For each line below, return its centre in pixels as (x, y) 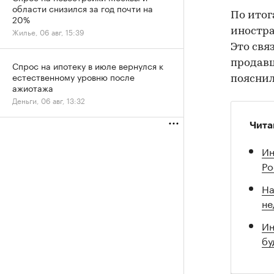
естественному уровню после (73, 76)
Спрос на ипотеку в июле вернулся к (88, 65)
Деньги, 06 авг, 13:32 (49, 100)
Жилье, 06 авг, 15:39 (48, 31)
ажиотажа (33, 87)
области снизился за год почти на (83, 8)
